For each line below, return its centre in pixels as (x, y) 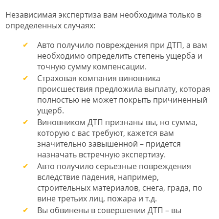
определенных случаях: (50, 26)
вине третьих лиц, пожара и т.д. (97, 199)
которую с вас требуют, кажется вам (106, 133)
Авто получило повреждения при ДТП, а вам (122, 45)
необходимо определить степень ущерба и (120, 56)
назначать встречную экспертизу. (101, 155)
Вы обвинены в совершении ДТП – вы (109, 210)
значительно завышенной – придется (109, 144)
